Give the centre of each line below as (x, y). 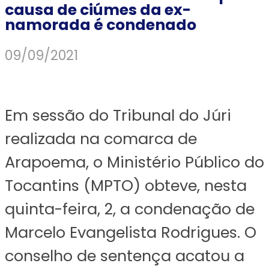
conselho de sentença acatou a (125, 256)
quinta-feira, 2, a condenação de (130, 209)
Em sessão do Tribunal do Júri (118, 116)
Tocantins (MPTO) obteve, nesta (126, 186)
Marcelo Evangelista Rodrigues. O (131, 233)
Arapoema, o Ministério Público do (134, 162)
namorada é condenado (101, 25)
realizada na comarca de (101, 139)
